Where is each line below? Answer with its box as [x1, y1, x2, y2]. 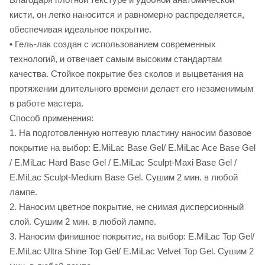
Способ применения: [9, 113, 93, 124]
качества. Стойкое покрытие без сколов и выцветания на [9, 69, 243, 79]
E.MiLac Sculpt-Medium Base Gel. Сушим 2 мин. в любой [9, 172, 238, 183]
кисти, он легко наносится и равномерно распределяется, [9, 9, 244, 20]
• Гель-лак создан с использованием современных [9, 39, 216, 50]
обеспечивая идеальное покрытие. [9, 24, 151, 35]
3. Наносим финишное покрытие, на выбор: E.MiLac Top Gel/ [9, 231, 254, 242]
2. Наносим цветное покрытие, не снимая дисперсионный [9, 202, 244, 212]
